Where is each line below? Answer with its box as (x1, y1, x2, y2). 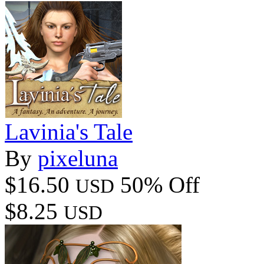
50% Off (120, 171, 200, 197)
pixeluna (38, 145, 118, 171)
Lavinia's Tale (5, 118, 133, 144)
